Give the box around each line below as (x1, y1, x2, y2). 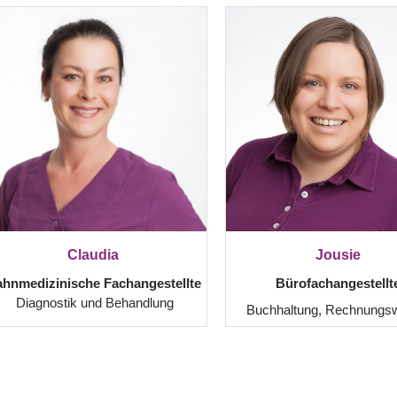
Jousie (315, 247, 361, 262)
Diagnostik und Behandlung (15, 295, 174, 310)
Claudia (66, 247, 122, 262)
